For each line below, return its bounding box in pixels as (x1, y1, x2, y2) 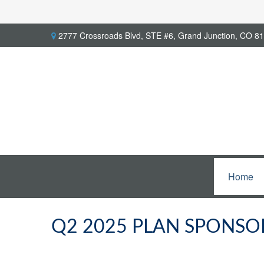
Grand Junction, (178, 29, 237, 41)
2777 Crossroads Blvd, (56, 29, 146, 41)
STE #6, (146, 29, 176, 41)
